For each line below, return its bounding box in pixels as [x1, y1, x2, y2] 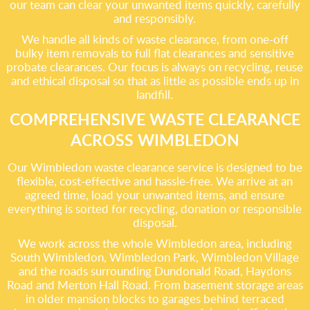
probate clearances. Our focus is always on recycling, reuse [6, 59, 304, 75]
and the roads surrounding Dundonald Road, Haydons [18, 263, 291, 279]
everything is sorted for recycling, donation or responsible [8, 201, 302, 217]
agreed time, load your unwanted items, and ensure [25, 187, 285, 203]
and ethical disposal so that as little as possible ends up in [10, 73, 299, 89]
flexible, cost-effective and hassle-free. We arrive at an [17, 173, 293, 189]
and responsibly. [113, 10, 197, 26]
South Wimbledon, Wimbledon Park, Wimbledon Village [10, 249, 300, 265]
